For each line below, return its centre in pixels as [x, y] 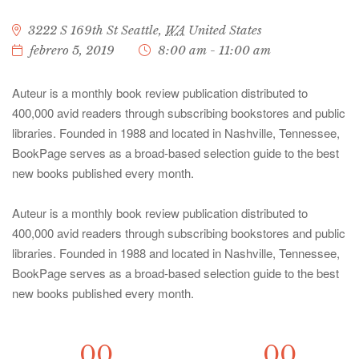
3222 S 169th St [73, 30]
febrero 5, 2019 [72, 50]
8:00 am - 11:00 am [214, 50]
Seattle [140, 30]
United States [225, 30]
